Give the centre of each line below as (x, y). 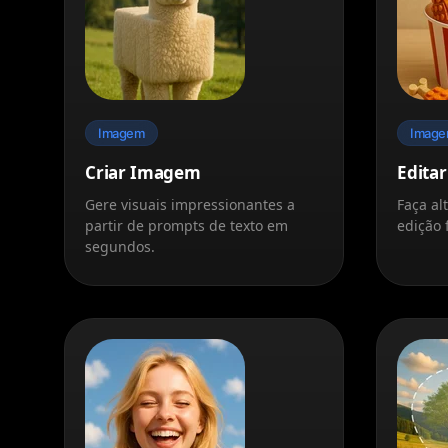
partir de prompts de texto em (186, 225)
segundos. (120, 246)
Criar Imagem (143, 172)
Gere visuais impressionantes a (190, 204)
